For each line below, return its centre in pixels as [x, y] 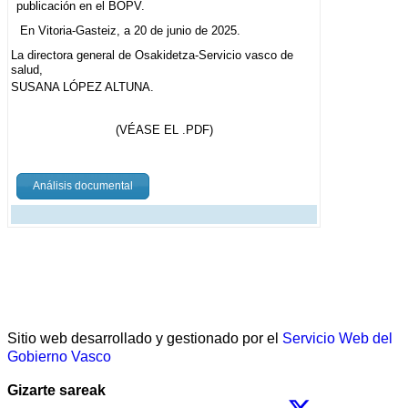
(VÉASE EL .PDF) [164, 130]
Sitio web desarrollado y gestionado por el [145, 339]
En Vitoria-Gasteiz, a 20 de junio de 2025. [130, 31]
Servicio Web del [337, 339]
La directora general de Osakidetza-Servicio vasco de [152, 56]
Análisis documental [83, 186]
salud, [27, 70]
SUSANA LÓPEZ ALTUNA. [82, 87]
